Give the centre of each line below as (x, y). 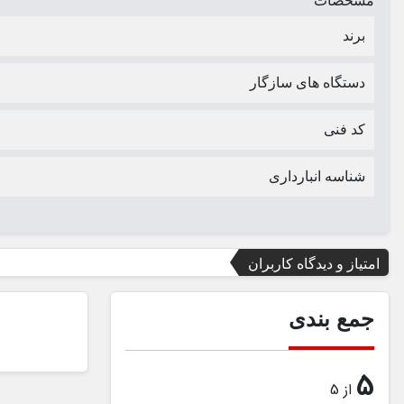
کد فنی (344, 130)
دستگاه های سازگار (308, 83)
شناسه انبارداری (317, 177)
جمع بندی (331, 319)
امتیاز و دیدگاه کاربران (314, 264)
